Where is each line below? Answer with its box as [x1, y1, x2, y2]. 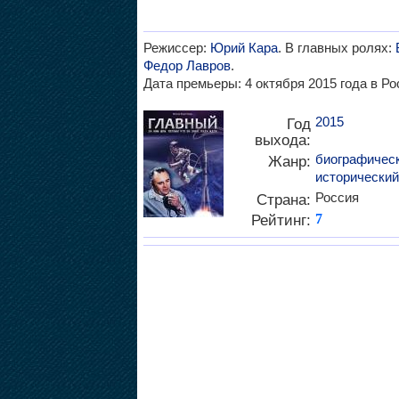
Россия [314, 189, 359, 205]
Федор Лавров [142, 57, 231, 73]
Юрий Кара [209, 39, 278, 55]
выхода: [254, 130, 311, 149]
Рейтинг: [250, 210, 311, 229]
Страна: [256, 190, 311, 208]
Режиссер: [142, 39, 210, 55]
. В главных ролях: [277, 39, 395, 55]
